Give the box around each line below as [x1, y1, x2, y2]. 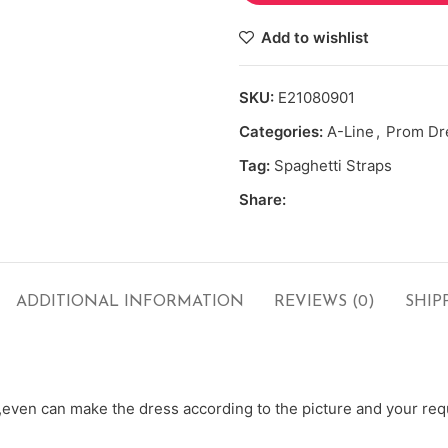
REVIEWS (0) [274, 293, 375, 310]
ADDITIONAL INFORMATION [16, 293, 244, 310]
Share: [239, 189, 286, 209]
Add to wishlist [260, 27, 369, 47]
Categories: [239, 121, 323, 141]
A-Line [327, 121, 374, 141]
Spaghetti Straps [274, 155, 392, 175]
